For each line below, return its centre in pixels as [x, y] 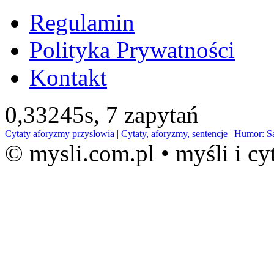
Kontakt [68, 78]
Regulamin [82, 23]
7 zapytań [152, 115]
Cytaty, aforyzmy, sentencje [174, 134]
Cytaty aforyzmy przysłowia [60, 134]
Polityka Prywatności [132, 50]
